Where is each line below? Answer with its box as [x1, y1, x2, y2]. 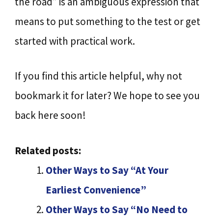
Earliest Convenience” [46, 183, 146, 196]
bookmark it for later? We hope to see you [15, 89, 200, 102]
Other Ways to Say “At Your [46, 163, 168, 177]
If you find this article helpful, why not [15, 69, 182, 82]
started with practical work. [15, 34, 135, 48]
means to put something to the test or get [15, 14, 200, 28]
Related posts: [15, 143, 81, 157]
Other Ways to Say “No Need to [46, 202, 188, 216]
